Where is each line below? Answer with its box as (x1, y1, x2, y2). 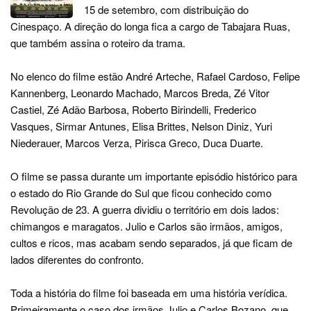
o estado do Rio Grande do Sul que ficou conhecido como (10, 185, 271, 200)
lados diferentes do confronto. (10, 252, 144, 267)
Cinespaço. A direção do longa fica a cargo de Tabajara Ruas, (10, 19, 290, 33)
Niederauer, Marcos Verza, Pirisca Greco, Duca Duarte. (10, 135, 263, 150)
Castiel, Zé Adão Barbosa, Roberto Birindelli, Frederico (10, 102, 256, 117)
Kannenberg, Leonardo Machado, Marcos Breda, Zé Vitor (10, 85, 269, 100)
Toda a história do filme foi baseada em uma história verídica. (10, 285, 287, 300)
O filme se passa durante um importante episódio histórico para (10, 169, 297, 183)
